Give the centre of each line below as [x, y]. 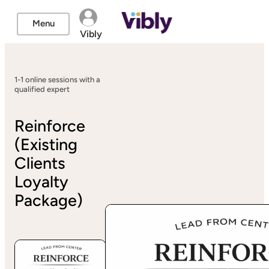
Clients [40, 163]
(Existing [46, 145]
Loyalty [41, 182]
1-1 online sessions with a [57, 80]
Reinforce [50, 126]
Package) [49, 201]
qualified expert [42, 89]
